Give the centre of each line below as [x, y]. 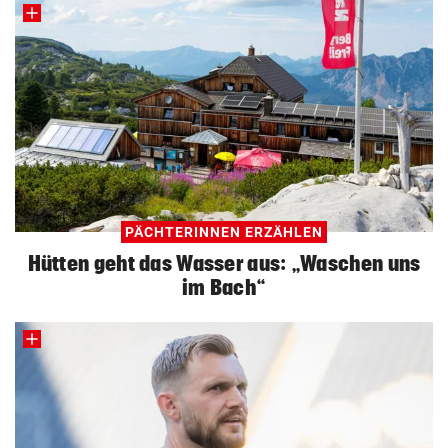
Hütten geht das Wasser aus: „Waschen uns [224, 262]
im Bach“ [224, 286]
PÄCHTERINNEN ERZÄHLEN [224, 231]
